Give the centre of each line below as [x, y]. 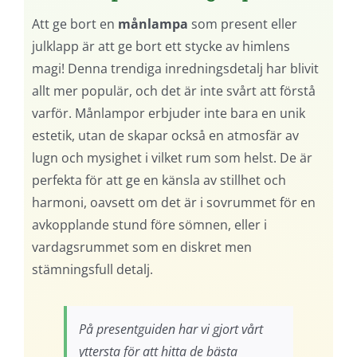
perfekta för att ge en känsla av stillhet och [159, 180]
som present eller [242, 24]
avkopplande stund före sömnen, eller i [149, 224]
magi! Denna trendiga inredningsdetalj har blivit [175, 68]
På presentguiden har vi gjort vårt [171, 329]
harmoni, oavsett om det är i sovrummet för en [173, 202]
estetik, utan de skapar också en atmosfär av [165, 135]
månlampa [153, 24]
